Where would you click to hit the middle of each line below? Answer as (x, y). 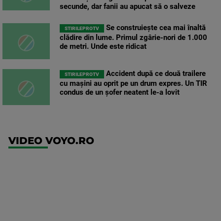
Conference (174, 205)
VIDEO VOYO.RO (51, 141)
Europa (162, 190)
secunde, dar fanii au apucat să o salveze (128, 7)
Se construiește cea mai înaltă (155, 28)
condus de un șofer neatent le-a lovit (120, 92)
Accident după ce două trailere (155, 74)
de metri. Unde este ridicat (103, 47)
